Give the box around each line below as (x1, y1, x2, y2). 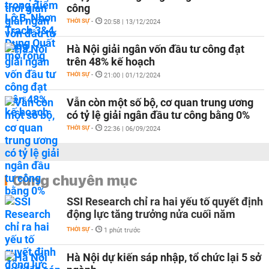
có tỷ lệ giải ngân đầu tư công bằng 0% (67, 109, 250, 121)
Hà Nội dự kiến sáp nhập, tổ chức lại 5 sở (67, 251, 261, 264)
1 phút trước (104, 226, 141, 234)
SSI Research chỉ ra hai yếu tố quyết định (67, 195, 263, 208)
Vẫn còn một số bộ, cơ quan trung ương (67, 96, 253, 109)
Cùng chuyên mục (13, 171, 138, 189)
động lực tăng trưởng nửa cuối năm (67, 208, 235, 220)
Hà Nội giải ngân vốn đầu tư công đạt (67, 43, 244, 55)
